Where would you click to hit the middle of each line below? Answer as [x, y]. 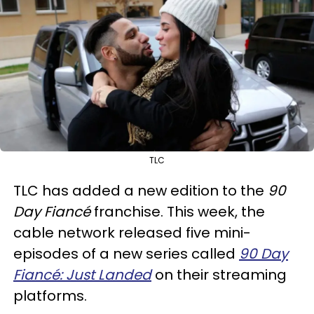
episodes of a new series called [126, 253]
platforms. [50, 295]
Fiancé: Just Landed [82, 274]
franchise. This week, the [178, 211]
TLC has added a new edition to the [141, 190]
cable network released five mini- [132, 232]
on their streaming [221, 274]
